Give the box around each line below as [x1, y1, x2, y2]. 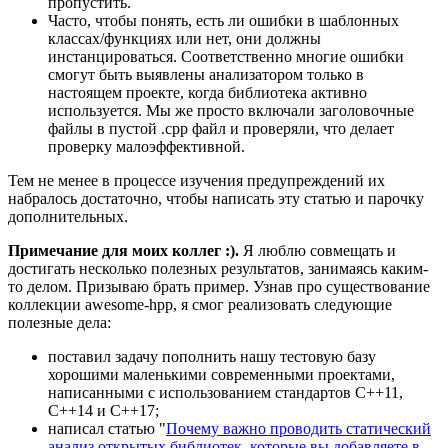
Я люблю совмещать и [239, 241, 396, 259]
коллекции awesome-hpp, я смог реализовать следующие [8, 295, 392, 313]
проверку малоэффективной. [48, 137, 245, 155]
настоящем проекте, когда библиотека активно [48, 83, 367, 101]
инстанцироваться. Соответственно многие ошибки [48, 47, 404, 65]
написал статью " [48, 419, 166, 437]
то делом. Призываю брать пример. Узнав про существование [8, 277, 430, 295]
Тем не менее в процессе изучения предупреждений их [8, 171, 385, 189]
